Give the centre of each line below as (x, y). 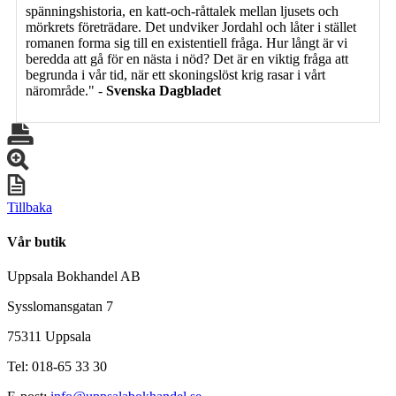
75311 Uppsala (49, 337)
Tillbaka (30, 207)
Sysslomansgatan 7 (60, 307)
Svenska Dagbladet (164, 90)
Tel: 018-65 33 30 (57, 367)
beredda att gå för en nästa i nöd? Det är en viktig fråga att (187, 58)
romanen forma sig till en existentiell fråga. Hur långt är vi (187, 42)
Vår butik (37, 242)
